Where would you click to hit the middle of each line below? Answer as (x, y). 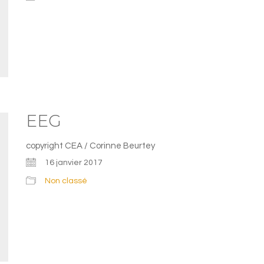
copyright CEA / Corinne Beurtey (90, 146)
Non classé (66, 181)
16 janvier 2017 (74, 162)
